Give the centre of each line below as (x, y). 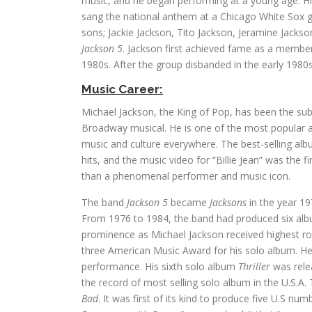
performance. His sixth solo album (160, 266)
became (189, 202)
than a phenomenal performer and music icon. (186, 176)
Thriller (256, 266)
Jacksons (228, 202)
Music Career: (122, 89)
